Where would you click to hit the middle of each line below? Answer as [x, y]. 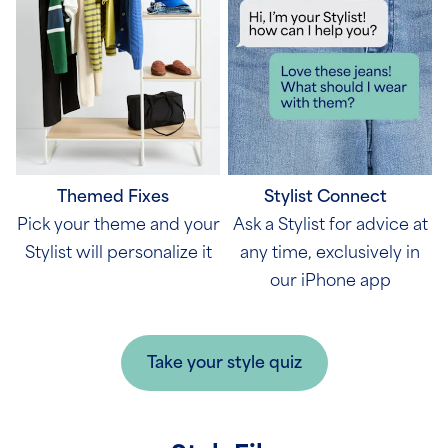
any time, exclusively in [330, 252]
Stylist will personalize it [118, 252]
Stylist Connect [330, 196]
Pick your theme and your [118, 224]
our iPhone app [330, 280]
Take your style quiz [224, 362]
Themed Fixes [118, 196]
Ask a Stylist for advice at [330, 224]
